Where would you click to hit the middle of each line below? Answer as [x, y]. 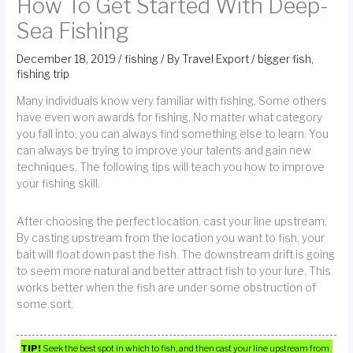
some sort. [45, 305]
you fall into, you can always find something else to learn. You [173, 134]
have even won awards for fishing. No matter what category [170, 118]
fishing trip [43, 74]
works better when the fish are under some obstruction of [167, 288]
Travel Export [217, 59]
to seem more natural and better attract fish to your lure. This [174, 271]
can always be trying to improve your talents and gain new [164, 151]
